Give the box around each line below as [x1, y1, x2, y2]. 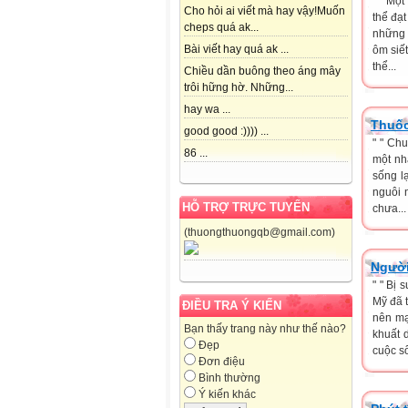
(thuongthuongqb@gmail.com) [184, 226, 335, 240]
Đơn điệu [196, 355, 245, 369]
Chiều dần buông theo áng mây [184, 65, 341, 78]
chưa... [372, 202, 406, 215]
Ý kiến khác [196, 388, 256, 402]
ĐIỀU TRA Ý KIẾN [182, 299, 281, 313]
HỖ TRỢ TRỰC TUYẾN [182, 200, 310, 215]
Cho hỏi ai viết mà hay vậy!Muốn [184, 5, 345, 18]
